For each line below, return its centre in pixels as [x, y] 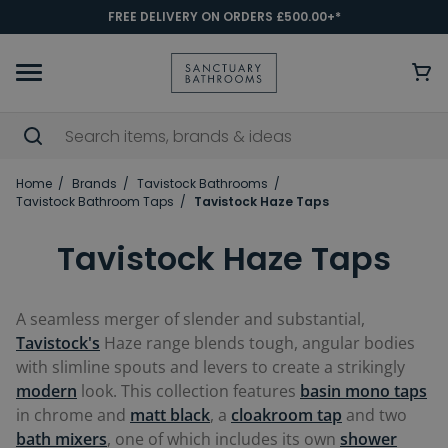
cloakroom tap [286, 415]
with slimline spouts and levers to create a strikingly [210, 367]
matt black [170, 415]
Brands [94, 183]
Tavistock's [58, 343]
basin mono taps [363, 391]
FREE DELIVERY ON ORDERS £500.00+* [224, 16]
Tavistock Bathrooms [202, 183]
